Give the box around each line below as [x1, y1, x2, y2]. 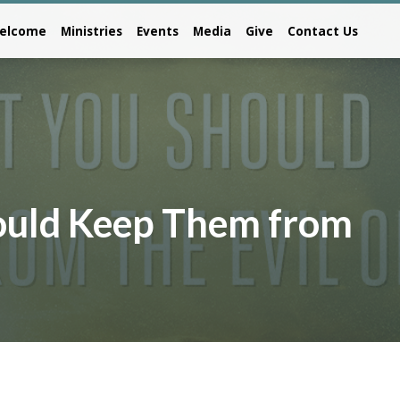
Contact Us [287, 22, 358, 39]
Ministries [61, 22, 122, 39]
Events [137, 22, 179, 39]
